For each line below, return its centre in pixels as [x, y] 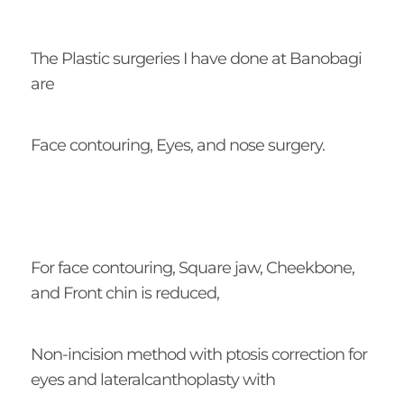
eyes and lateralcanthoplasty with [154, 379]
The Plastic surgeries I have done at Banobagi [196, 58]
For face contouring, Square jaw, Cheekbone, [192, 267]
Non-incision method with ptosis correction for [198, 354]
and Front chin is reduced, [126, 293]
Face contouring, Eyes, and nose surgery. [177, 145]
